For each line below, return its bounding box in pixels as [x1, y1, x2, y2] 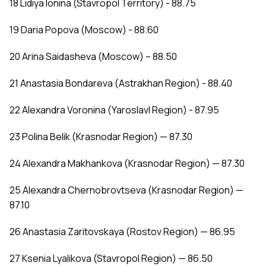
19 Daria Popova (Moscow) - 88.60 [9, 23, 159, 37]
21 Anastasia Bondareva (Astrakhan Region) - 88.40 [9, 77, 232, 90]
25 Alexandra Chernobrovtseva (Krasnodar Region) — [9, 183, 243, 197]
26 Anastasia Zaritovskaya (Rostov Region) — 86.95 [9, 225, 235, 239]
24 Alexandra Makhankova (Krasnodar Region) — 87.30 [9, 157, 245, 170]
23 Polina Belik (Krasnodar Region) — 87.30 [9, 130, 192, 144]
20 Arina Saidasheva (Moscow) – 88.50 [9, 50, 177, 64]
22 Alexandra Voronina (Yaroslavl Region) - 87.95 [9, 103, 219, 117]
